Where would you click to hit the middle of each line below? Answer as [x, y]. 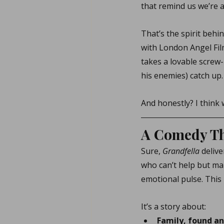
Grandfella [181, 151]
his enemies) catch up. [182, 75]
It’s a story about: [173, 206]
